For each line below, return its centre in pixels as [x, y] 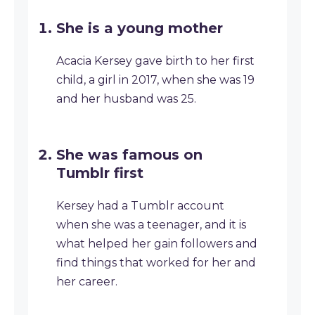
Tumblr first [100, 173]
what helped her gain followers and [157, 244]
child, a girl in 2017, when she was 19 [155, 80]
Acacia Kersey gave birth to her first [155, 61]
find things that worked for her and [156, 263]
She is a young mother [140, 28]
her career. [87, 282]
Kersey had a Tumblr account [140, 206]
